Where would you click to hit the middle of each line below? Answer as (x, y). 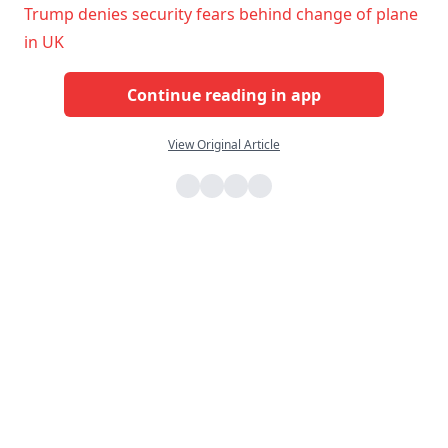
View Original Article (224, 145)
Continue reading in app (224, 94)
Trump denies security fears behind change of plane (221, 14)
